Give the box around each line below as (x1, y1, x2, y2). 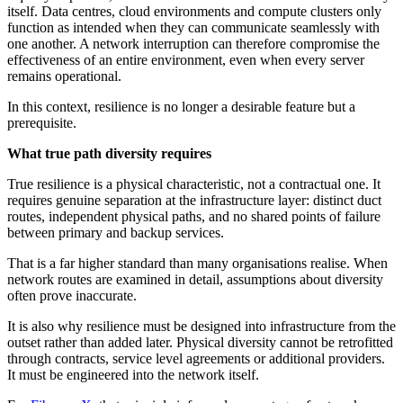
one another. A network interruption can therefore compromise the (7, 36, 380, 52)
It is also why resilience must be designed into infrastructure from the (7, 318, 396, 335)
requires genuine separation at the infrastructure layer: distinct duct (7, 193, 381, 209)
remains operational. (7, 68, 121, 85)
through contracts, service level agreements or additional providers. (7, 351, 385, 367)
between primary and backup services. (7, 225, 224, 241)
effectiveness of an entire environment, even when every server (7, 52, 364, 68)
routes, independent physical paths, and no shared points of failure (7, 209, 381, 225)
